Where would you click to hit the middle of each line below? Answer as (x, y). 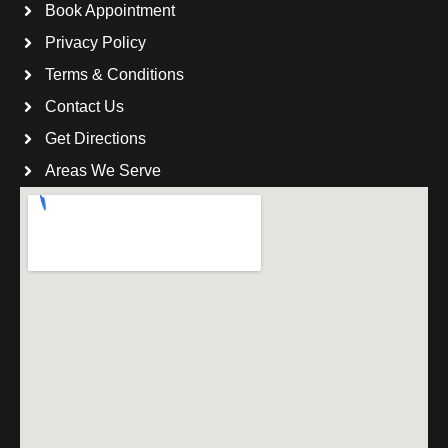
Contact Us (84, 106)
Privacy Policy (95, 42)
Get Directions (95, 138)
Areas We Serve (103, 170)
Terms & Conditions (114, 74)
